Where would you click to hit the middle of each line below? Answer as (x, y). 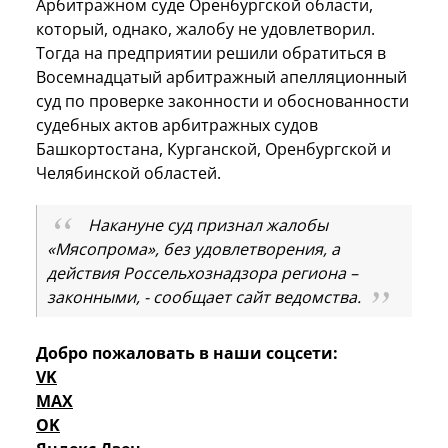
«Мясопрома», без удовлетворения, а (193, 248)
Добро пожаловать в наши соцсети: (187, 352)
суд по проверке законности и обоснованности (222, 100)
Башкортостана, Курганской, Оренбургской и (213, 148)
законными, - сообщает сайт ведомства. (204, 296)
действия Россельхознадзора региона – (202, 272)
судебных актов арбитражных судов (177, 124)
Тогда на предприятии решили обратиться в (211, 52)
